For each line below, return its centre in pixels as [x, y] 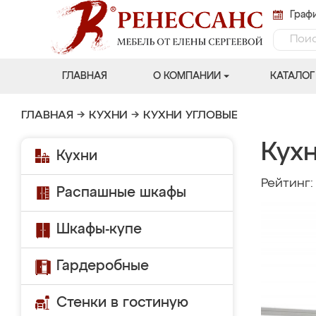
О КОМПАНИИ [187, 76]
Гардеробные [103, 266]
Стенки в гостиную [122, 303]
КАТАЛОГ [292, 76]
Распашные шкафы [121, 193]
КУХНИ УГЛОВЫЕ [190, 116]
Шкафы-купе [99, 229]
